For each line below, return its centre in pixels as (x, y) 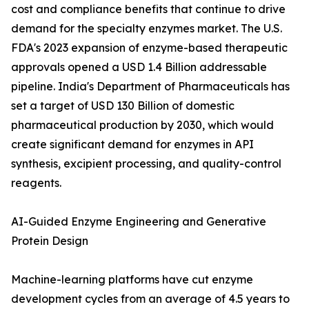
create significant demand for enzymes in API (132, 144)
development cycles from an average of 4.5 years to (150, 299)
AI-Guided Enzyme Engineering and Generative (139, 222)
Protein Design (50, 241)
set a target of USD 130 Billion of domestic (123, 106)
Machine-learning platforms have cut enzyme (132, 280)
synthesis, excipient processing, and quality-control (146, 164)
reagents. (36, 183)
